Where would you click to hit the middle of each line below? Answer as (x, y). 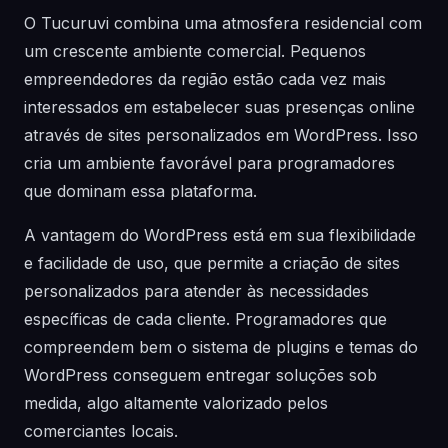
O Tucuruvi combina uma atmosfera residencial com (223, 23)
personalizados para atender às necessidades (196, 291)
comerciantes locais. (101, 431)
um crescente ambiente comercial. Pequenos (195, 51)
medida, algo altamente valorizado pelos (176, 403)
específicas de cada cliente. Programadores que (205, 319)
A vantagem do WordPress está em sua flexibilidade (220, 235)
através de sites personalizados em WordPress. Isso (221, 135)
